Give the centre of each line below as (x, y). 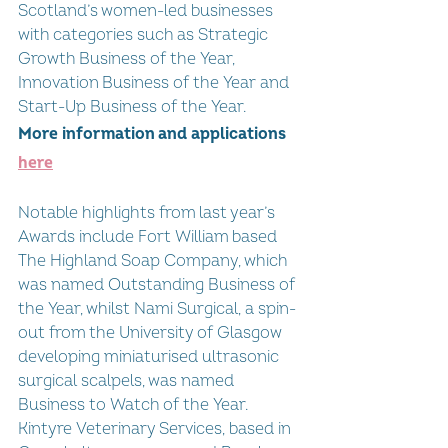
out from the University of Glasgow (151, 333)
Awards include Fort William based (149, 237)
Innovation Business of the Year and (155, 83)
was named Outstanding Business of (158, 285)
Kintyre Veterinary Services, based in (156, 429)
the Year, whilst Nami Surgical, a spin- (157, 309)
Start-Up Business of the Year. (134, 107)
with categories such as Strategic (145, 35)
